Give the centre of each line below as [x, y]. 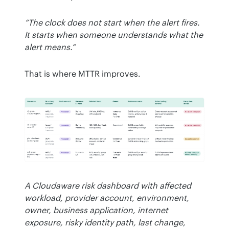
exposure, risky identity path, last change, [105, 222]
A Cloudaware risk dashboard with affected [108, 185]
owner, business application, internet [96, 210]
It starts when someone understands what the [114, 35]
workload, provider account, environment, [107, 198]
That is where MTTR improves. [83, 74]
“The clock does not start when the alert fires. [112, 23]
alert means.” [50, 47]
